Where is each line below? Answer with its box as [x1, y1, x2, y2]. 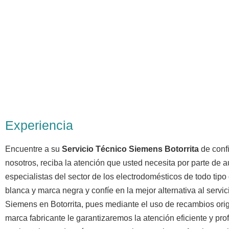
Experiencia [5, 118, 73, 132]
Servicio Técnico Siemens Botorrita [62, 144, 199, 153]
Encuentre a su [5, 144, 62, 153]
